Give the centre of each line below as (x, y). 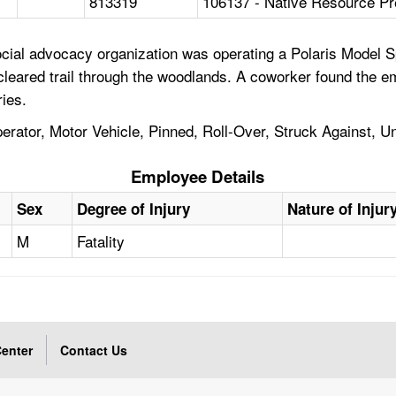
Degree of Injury (134, 209)
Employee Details (198, 177)
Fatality (101, 241)
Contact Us (94, 350)
